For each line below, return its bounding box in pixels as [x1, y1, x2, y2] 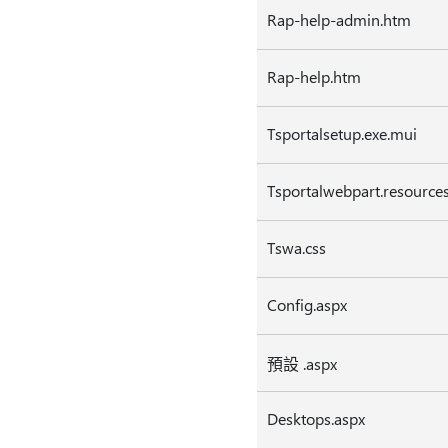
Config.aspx [266, 294, 347, 315]
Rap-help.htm [266, 66, 361, 87]
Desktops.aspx [266, 408, 365, 429]
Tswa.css [266, 237, 326, 258]
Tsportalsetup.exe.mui [266, 123, 417, 144]
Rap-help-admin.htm [266, 9, 411, 30]
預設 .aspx [266, 353, 337, 374]
